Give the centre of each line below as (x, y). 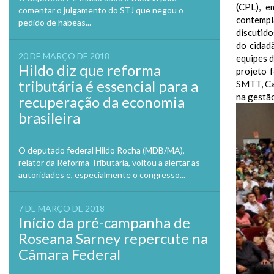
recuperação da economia (102, 102)
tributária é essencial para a (108, 86)
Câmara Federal (69, 254)
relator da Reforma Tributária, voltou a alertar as (109, 162)
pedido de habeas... (55, 22)
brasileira (49, 118)
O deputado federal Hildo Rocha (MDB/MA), (102, 150)
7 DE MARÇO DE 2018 (61, 208)
